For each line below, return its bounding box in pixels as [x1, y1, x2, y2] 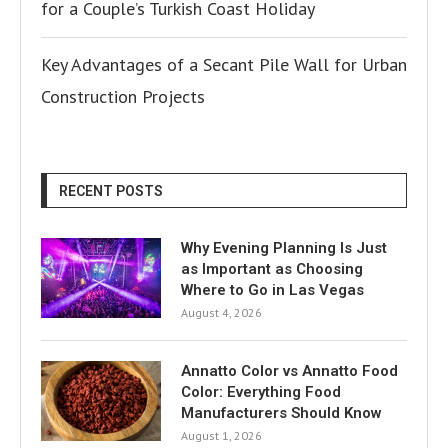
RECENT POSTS [59, 183, 163, 199]
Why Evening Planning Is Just [181, 239, 387, 257]
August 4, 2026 [181, 305, 262, 320]
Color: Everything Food [181, 383, 341, 401]
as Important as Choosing [181, 260, 363, 278]
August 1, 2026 [181, 428, 262, 443]
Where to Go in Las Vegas [181, 281, 364, 299]
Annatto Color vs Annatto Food [181, 362, 398, 380]
